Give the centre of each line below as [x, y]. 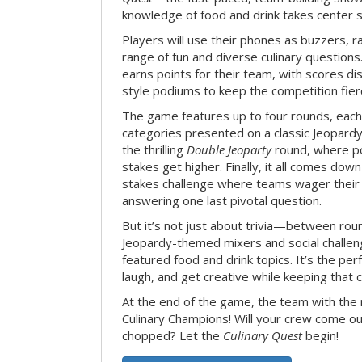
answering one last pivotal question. [222, 201]
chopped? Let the [173, 336]
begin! [320, 336]
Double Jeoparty [229, 150]
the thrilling [154, 150]
